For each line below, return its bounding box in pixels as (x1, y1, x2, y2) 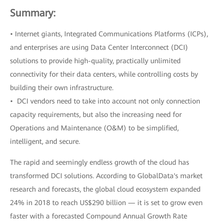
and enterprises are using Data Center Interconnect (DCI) (10, 43, 188, 51)
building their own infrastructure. (10, 84, 113, 92)
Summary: (10, 7, 56, 19)
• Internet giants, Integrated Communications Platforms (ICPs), (10, 30, 208, 38)
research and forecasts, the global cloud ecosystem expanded (10, 185, 201, 193)
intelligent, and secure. (10, 137, 80, 145)
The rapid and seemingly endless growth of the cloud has (10, 158, 189, 166)
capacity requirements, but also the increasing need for (10, 111, 182, 118)
